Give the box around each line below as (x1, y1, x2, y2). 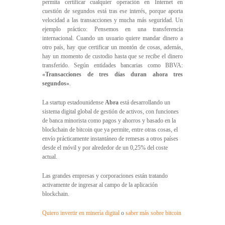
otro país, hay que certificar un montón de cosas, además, (42, 43, 183, 51)
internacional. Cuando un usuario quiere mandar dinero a (42, 34, 183, 42)
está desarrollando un (119, 98, 170, 106)
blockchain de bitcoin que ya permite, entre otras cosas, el (42, 126, 178, 133)
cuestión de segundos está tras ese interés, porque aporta (42, 7, 183, 15)
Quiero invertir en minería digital (42, 209, 120, 216)
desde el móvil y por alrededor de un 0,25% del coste (42, 144, 168, 151)
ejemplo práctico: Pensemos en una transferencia (42, 25, 183, 33)
